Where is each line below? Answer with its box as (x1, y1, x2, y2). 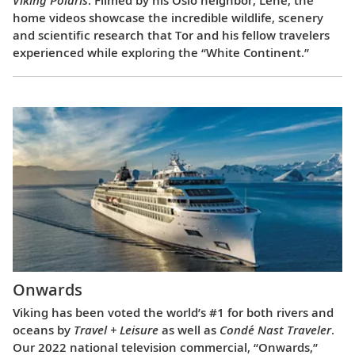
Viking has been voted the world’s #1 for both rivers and (13, 303, 334, 320)
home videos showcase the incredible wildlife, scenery (13, 10, 323, 26)
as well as (158, 321, 219, 338)
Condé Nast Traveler (219, 321, 331, 338)
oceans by (13, 321, 74, 338)
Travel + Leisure (74, 321, 158, 338)
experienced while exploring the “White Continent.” (13, 44, 309, 61)
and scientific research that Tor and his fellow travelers (13, 27, 330, 44)
